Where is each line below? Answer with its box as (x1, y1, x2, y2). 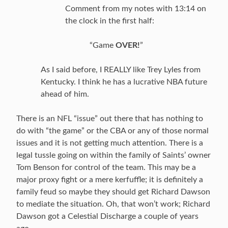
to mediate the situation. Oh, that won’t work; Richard (16, 200, 210, 208)
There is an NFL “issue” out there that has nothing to (16, 115, 203, 123)
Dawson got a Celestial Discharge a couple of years (16, 212, 198, 220)
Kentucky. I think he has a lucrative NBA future (41, 78, 207, 86)
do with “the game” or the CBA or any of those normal (16, 127, 209, 135)
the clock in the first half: (65, 17, 154, 25)
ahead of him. (41, 90, 89, 98)
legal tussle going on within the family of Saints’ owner (16, 151, 211, 159)
